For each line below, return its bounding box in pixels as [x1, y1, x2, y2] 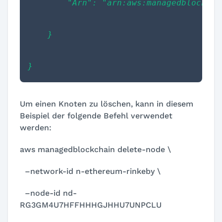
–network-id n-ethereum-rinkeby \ [20, 166, 161, 176]
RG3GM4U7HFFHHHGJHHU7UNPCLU [20, 200, 162, 210]
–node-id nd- [20, 188, 77, 198]
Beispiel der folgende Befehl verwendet [20, 111, 172, 120]
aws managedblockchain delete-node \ [20, 144, 171, 154]
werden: [20, 122, 52, 132]
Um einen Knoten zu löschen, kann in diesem [20, 99, 193, 109]
